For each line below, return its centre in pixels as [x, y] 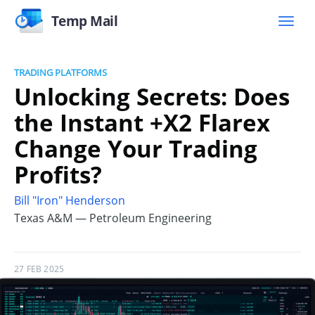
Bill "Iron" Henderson [70, 201]
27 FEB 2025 [39, 269]
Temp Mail [84, 21]
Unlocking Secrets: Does [152, 96]
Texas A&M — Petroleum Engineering [113, 218]
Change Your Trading [136, 148]
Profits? [58, 174]
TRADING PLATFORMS [60, 72]
